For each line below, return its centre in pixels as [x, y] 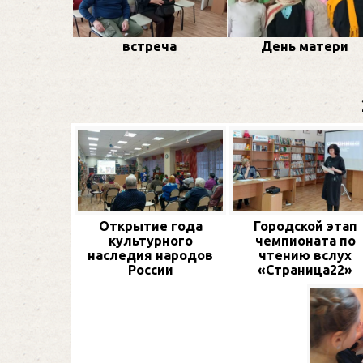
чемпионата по [305, 240]
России [150, 269]
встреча [150, 47]
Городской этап [305, 226]
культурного [150, 240]
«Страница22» [305, 269]
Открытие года [150, 226]
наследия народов [150, 255]
